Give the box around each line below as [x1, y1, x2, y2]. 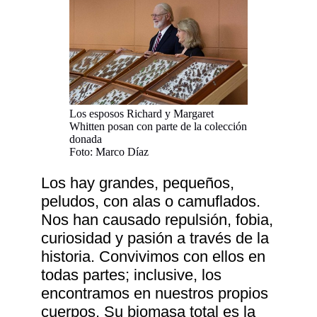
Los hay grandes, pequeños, [41, 174, 235, 192]
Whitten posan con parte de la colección [69, 120, 248, 133]
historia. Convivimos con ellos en [41, 248, 266, 266]
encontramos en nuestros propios [41, 284, 269, 303]
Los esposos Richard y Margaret [69, 108, 214, 120]
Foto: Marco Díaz [69, 146, 149, 158]
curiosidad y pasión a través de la [41, 229, 270, 248]
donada [69, 133, 103, 146]
